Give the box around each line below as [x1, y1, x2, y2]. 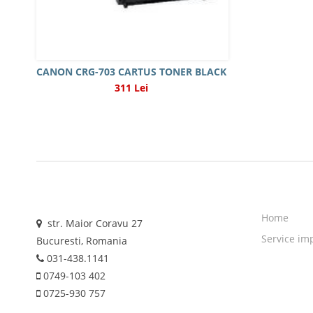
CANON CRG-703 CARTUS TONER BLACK [36, 65, 227, 78]
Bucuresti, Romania [36, 234, 127, 247]
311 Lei [115, 81, 149, 94]
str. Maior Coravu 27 [42, 217, 143, 230]
